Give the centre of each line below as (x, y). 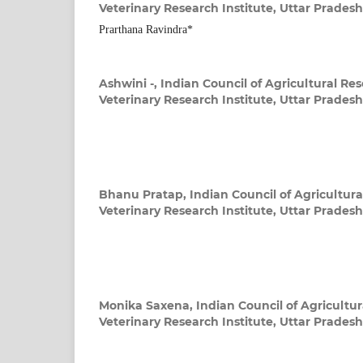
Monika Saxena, (147, 306)
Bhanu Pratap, (144, 195)
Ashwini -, (130, 84)
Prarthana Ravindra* (146, 30)
